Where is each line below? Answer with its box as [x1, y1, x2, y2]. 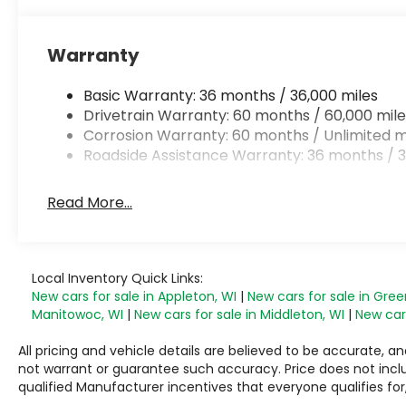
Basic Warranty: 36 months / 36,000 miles [83, 84, 379, 106]
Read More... [47, 191, 133, 213]
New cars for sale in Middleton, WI [134, 304, 344, 324]
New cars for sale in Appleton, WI [32, 286, 237, 305]
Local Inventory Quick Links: [32, 268, 203, 287]
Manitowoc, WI [32, 304, 123, 324]
